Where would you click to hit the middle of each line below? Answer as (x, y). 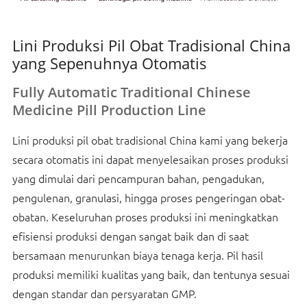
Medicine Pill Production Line (109, 110)
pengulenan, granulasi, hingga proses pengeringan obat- (148, 197)
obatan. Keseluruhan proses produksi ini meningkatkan (145, 216)
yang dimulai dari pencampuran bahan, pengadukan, (138, 178)
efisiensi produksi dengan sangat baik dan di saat (130, 235)
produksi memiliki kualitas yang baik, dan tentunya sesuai (151, 274)
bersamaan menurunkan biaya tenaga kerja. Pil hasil (137, 255)
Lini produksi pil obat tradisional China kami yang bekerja (150, 139)
